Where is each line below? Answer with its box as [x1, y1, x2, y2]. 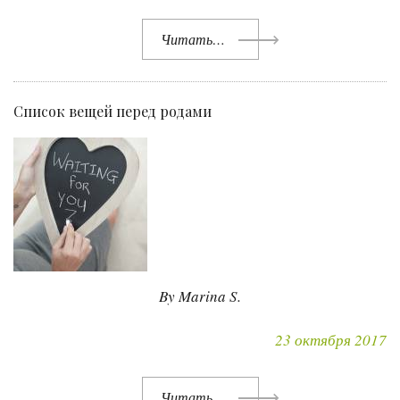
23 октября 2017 [275, 329, 387, 351]
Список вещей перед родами [13, 102, 212, 121]
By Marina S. [159, 286, 241, 307]
